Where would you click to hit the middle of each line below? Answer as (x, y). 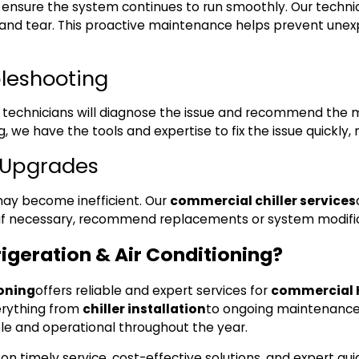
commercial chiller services (263, 200)
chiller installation (145, 309)
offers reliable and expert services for (153, 290)
